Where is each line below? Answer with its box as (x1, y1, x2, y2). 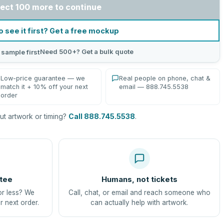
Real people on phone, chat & (119, 74, 211, 82)
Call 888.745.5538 (68, 112, 135, 120)
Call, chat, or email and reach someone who (68, 188, 210, 196)
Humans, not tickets (101, 174, 177, 184)
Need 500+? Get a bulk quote (40, 47, 134, 55)
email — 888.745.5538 (119, 83, 189, 90)
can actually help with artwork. (90, 198, 188, 206)
